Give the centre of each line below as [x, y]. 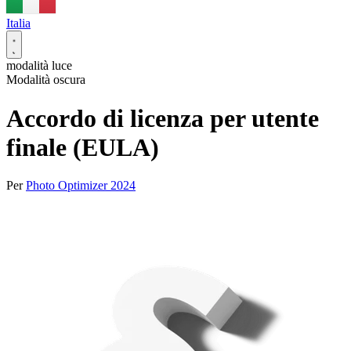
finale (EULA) [83, 147]
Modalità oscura [46, 80]
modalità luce [39, 66]
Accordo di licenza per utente [163, 118]
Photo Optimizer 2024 [81, 186]
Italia [18, 24]
